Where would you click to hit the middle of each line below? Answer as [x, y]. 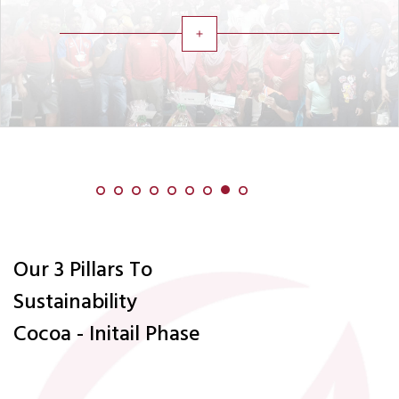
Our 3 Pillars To [83, 269]
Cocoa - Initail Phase [107, 333]
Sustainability [75, 301]
